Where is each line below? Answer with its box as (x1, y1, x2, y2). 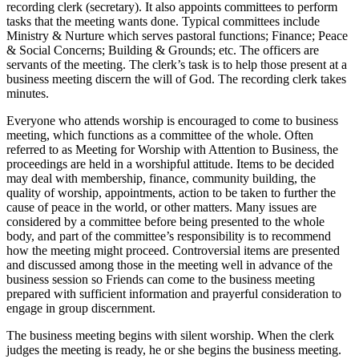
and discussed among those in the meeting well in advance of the (6, 258, 333, 272)
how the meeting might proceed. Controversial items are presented (6, 244, 340, 258)
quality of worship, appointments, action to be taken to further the (6, 186, 336, 200)
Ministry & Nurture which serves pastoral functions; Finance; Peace (6, 29, 348, 43)
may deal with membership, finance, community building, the (6, 171, 316, 186)
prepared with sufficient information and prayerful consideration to (6, 287, 341, 301)
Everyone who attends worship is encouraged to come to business (6, 114, 338, 128)
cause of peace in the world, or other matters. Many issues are (6, 200, 317, 215)
